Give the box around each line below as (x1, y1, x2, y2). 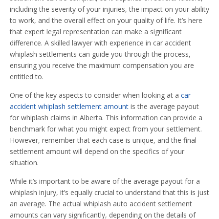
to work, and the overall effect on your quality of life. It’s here (10, 16, 202, 25)
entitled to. (10, 72, 44, 82)
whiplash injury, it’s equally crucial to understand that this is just (10, 188, 209, 197)
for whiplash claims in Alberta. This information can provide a (10, 113, 202, 123)
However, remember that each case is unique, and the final (10, 135, 197, 145)
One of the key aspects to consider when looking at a (10, 90, 181, 100)
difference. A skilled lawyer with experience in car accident (10, 38, 191, 48)
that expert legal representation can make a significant (10, 27, 182, 37)
